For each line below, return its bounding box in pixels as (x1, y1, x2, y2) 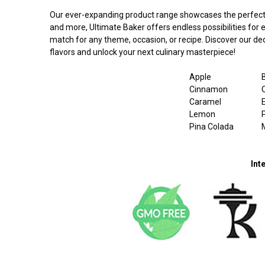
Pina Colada (189, 121, 234, 131)
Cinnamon (189, 84, 228, 94)
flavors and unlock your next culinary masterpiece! (50, 47, 235, 57)
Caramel (189, 96, 221, 106)
